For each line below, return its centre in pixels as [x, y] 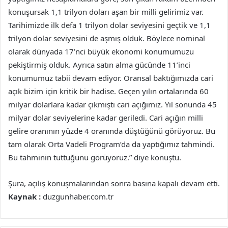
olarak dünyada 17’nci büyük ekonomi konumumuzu [101, 52]
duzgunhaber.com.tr [77, 197]
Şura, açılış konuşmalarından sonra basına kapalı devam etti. [114, 183]
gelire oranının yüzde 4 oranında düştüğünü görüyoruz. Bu [112, 131]
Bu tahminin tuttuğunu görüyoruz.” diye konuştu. [95, 158]
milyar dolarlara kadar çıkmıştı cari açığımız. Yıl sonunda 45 [112, 105]
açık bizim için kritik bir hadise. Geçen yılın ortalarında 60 [108, 91]
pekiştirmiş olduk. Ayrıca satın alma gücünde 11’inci [99, 65]
